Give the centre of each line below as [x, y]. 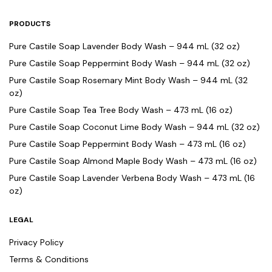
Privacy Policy [36, 243]
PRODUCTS [30, 24]
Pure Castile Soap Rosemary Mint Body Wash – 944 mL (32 [128, 80]
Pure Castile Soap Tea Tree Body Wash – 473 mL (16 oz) [121, 110]
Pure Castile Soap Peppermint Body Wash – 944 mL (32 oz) [130, 63]
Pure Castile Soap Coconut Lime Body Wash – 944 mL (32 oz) [134, 127]
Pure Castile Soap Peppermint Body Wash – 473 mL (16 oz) [127, 144]
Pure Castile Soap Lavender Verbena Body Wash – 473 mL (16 [132, 178]
